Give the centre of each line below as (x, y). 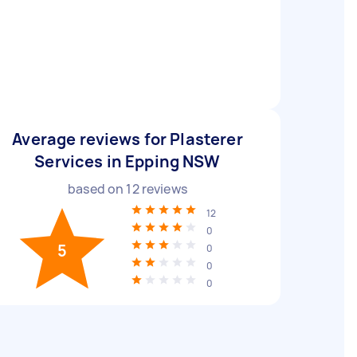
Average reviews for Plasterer (127, 139)
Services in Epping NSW (127, 161)
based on (97, 189)
